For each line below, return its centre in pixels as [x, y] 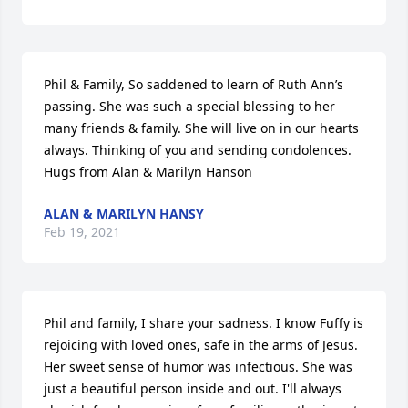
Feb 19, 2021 [82, 232]
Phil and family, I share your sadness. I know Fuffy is [204, 323]
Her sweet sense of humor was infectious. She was [198, 367]
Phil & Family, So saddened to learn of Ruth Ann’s [194, 84]
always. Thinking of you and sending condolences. [198, 150]
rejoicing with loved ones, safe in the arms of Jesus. [201, 345]
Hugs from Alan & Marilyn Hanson [148, 172]
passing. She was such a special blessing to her [189, 106]
